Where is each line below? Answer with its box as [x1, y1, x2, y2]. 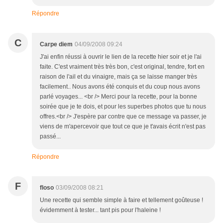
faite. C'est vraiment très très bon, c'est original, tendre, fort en [40, 63, 205, 71]
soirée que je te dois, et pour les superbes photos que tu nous [40, 103, 206, 111]
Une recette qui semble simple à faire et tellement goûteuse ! [40, 197, 203, 204]
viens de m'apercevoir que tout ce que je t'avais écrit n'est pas [40, 123, 206, 130]
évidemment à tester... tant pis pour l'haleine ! [40, 207, 161, 214]
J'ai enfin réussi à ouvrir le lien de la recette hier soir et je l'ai [40, 53, 202, 61]
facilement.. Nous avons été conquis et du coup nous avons [40, 83, 200, 91]
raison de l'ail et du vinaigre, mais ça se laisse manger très [40, 73, 197, 81]
